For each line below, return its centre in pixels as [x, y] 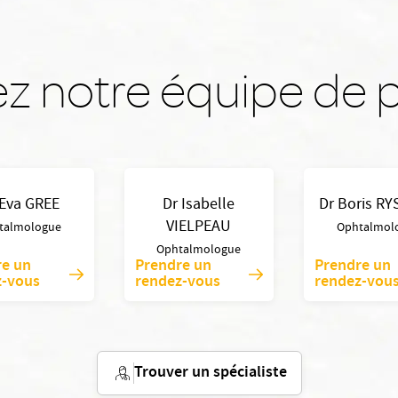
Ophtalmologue [199, 251]
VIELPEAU [199, 228]
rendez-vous [177, 283]
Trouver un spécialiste [210, 373]
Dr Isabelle [199, 206]
